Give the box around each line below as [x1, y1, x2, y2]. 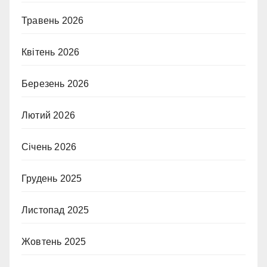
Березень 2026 [21, 79, 89, 89]
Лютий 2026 [21, 110, 75, 120]
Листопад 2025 [21, 205, 89, 215]
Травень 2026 [21, 15, 84, 26]
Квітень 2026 [21, 47, 80, 57]
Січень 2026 [21, 142, 77, 152]
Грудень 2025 [21, 173, 82, 184]
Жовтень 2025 [21, 237, 86, 247]
